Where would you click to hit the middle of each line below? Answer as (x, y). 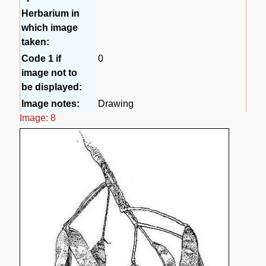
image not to (50, 72)
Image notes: (51, 103)
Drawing (116, 103)
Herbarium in (51, 13)
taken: (36, 42)
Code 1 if (42, 58)
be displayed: (52, 87)
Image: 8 (38, 118)
